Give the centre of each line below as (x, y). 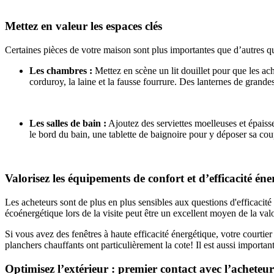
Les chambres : (61, 70)
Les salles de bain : (68, 123)
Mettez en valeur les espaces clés (83, 26)
